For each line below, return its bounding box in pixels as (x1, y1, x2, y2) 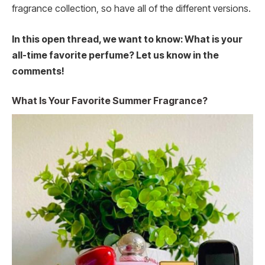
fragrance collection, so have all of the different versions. (12, 3, 251, 15)
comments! (12, 65, 64, 77)
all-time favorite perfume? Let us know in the (12, 49, 219, 61)
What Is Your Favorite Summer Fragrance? (12, 95, 208, 106)
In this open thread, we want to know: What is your (12, 33, 243, 45)
